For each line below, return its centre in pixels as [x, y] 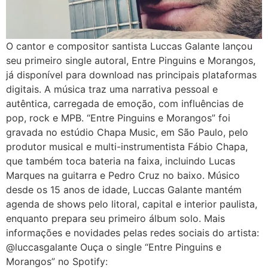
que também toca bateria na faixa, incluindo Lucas [121, 161]
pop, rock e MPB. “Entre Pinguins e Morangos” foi [118, 118]
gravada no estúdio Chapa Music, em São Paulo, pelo [127, 133]
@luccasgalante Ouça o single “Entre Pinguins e [114, 247]
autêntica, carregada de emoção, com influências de [125, 104]
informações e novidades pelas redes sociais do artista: [133, 233]
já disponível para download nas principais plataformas [131, 75]
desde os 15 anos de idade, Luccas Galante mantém [124, 190]
